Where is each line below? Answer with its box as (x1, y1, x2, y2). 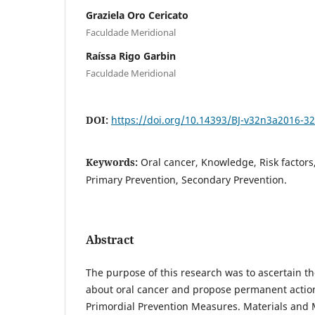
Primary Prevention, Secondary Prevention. (86, 172, 287, 186)
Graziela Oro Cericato (86, 8, 188, 22)
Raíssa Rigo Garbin (86, 49, 176, 63)
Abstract (86, 231, 134, 247)
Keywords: (86, 155, 141, 169)
